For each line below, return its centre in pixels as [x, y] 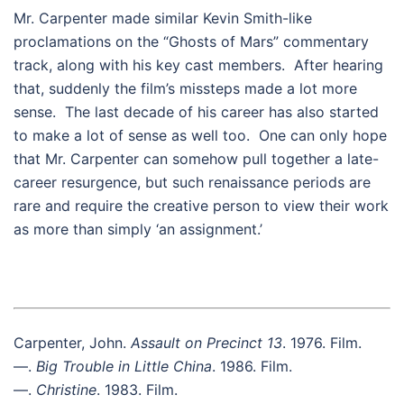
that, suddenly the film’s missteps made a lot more [185, 88]
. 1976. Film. [322, 342]
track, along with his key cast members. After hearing [198, 64]
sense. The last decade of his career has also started [196, 111]
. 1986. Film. [252, 366]
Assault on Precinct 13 [207, 342]
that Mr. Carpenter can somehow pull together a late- [196, 158]
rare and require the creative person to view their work [201, 205]
